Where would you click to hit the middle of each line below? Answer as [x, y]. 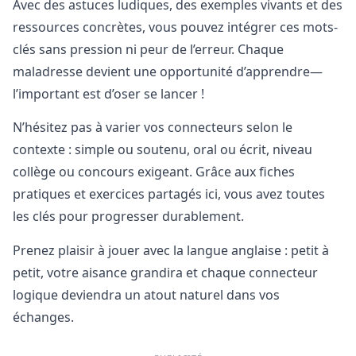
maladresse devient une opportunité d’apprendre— [168, 72]
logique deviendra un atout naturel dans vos [146, 294]
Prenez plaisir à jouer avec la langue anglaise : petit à [171, 250]
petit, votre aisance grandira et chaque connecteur [165, 272]
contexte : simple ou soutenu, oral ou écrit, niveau [163, 150]
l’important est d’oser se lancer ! [108, 94]
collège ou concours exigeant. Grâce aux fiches [154, 172]
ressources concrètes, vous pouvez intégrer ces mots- [175, 27]
